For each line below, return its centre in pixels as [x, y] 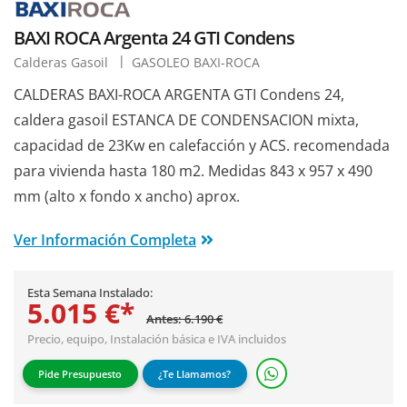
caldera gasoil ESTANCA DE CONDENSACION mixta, [186, 119]
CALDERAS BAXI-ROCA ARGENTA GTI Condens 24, [179, 94]
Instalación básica [158, 338]
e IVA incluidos [246, 338]
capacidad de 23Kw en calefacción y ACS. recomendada [202, 145]
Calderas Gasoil [63, 62]
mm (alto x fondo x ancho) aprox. [127, 196]
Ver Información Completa [105, 239]
